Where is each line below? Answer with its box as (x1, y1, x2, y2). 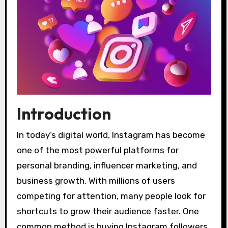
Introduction (16, 103, 111, 124)
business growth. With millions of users (16, 176, 175, 186)
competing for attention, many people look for (16, 191, 206, 202)
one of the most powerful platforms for (16, 145, 179, 156)
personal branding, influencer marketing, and (16, 160, 197, 171)
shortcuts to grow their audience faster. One (16, 206, 199, 217)
